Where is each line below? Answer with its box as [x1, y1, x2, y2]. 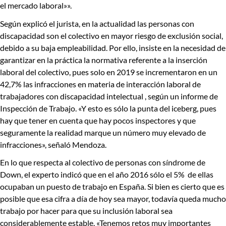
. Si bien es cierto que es [144, 181, 224, 191]
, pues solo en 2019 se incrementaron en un [69, 67, 217, 77]
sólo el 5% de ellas [150, 169, 213, 179]
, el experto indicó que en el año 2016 [21, 169, 150, 179]
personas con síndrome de [115, 157, 205, 167]
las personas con [137, 18, 194, 28]
